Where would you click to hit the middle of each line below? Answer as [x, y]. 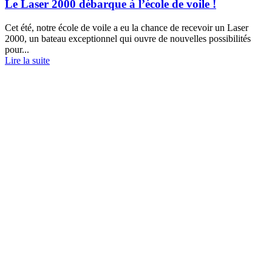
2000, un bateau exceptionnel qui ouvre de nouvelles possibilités [128, 38]
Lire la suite [27, 60]
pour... [17, 49]
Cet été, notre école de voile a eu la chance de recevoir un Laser [127, 27]
